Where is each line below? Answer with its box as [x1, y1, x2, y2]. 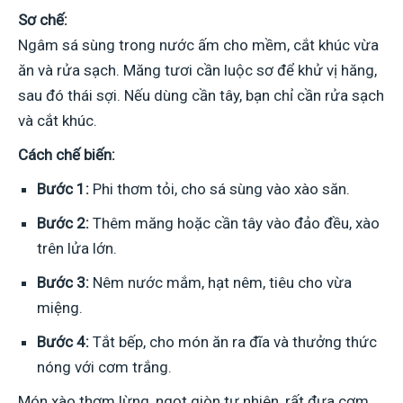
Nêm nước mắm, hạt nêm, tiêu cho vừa [89, 273, 352, 292]
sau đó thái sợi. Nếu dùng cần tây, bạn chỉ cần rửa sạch [18, 86, 384, 105]
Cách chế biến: [18, 146, 115, 165]
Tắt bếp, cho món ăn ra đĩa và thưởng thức [89, 333, 377, 352]
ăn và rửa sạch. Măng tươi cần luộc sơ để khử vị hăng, [18, 61, 377, 80]
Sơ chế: [18, 11, 67, 30]
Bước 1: [37, 180, 89, 199]
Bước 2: [37, 214, 89, 233]
